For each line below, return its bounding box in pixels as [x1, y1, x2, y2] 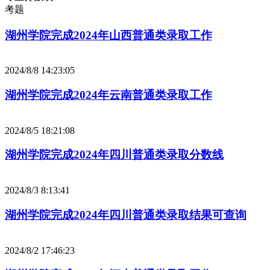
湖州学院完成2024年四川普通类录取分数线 [5, 148, 224, 162]
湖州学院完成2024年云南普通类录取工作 [5, 89, 212, 102]
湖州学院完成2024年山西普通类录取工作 [5, 28, 212, 42]
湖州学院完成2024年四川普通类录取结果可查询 [5, 208, 246, 221]
